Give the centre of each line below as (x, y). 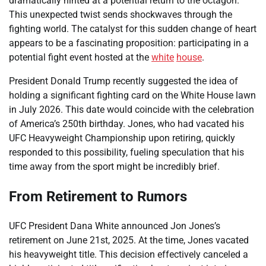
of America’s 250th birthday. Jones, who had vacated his (126, 123)
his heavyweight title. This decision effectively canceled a (129, 254)
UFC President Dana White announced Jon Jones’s (115, 226)
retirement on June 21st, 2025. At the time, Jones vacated (129, 240)
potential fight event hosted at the (80, 57)
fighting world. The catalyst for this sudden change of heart (133, 28)
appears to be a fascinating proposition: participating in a (129, 43)
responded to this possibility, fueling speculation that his (126, 152)
